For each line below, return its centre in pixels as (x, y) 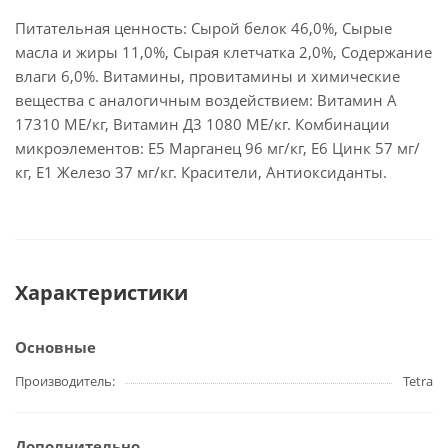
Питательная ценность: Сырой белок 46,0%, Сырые (203, 28)
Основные (55, 347)
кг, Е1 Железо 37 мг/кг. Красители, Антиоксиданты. (201, 172)
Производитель (63, 381)
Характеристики (101, 293)
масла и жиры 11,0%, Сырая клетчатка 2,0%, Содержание (223, 52)
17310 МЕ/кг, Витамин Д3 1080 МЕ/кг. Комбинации (202, 124)
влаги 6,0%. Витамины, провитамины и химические (207, 76)
